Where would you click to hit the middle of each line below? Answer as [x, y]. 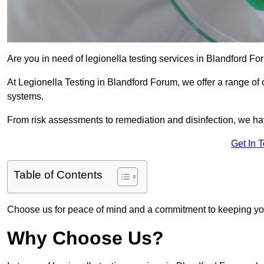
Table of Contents [58, 175]
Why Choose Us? [85, 238]
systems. [25, 97]
